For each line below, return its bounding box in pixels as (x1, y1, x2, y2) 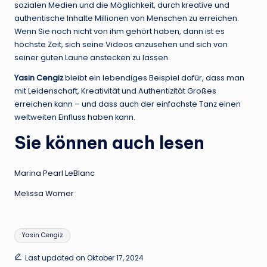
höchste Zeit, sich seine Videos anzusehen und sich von (14, 39, 228, 50)
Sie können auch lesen (14, 132, 204, 154)
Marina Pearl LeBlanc (14, 168, 95, 179)
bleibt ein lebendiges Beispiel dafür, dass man (63, 73, 244, 83)
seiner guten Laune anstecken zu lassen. (14, 52, 170, 63)
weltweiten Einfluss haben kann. (14, 112, 135, 123)
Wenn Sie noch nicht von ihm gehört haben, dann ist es (14, 26, 225, 37)
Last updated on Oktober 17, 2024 (24, 253, 144, 263)
